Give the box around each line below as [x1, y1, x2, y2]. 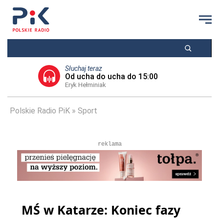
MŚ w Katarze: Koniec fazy [22, 201, 180, 218]
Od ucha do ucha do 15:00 [65, 72, 158, 81]
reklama [97, 141, 122, 148]
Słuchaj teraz [65, 65, 102, 72]
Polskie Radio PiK [10, 106, 70, 115]
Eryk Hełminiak [65, 81, 106, 88]
